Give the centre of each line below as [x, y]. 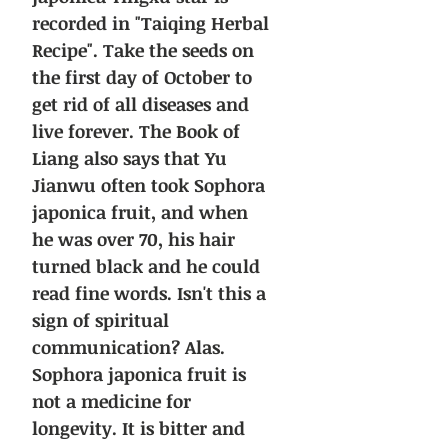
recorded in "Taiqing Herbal [150, 23]
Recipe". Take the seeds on [143, 50]
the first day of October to [142, 77]
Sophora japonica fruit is [139, 374]
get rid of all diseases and [140, 104]
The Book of [189, 131]
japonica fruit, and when [140, 212]
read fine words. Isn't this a [149, 293]
